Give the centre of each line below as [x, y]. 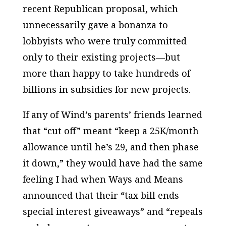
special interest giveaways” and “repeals [112, 211]
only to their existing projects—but [101, 57]
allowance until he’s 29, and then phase [110, 147]
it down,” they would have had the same [112, 163]
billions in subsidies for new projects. [106, 89]
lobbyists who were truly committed [104, 41]
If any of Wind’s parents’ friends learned [112, 114]
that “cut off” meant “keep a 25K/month [110, 130]
